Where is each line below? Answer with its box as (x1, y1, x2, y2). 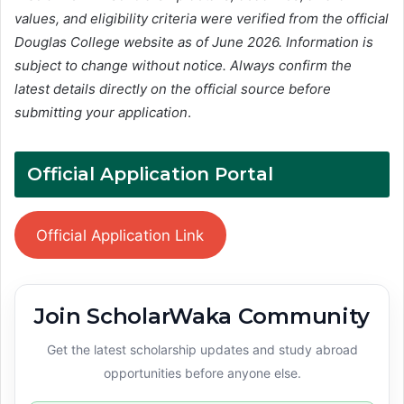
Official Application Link (36, 225, 205, 244)
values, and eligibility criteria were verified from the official (14, 10, 389, 28)
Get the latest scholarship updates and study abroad (46, 341, 358, 357)
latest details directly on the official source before (14, 80, 331, 98)
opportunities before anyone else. (103, 364, 301, 381)
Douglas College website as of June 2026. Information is (14, 33, 373, 51)
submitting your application (14, 104, 188, 122)
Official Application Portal (27, 163, 273, 186)
